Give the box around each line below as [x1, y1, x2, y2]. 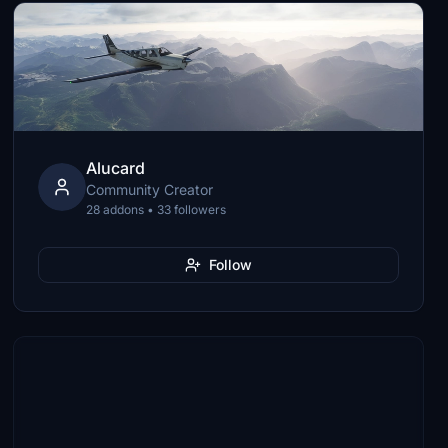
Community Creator [86, 181, 214, 198]
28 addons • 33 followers [86, 202, 227, 217]
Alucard [86, 158, 146, 178]
